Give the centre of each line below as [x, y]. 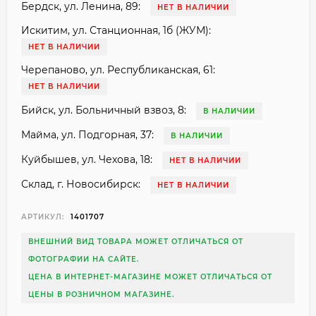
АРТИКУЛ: [43, 217]
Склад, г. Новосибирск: [81, 184]
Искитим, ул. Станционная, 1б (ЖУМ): [116, 31]
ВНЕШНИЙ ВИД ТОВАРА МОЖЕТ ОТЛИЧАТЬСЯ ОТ [136, 242]
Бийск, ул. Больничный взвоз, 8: [104, 110]
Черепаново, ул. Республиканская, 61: [118, 70]
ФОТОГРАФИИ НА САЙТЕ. [84, 260]
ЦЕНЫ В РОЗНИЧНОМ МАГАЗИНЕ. [101, 295]
